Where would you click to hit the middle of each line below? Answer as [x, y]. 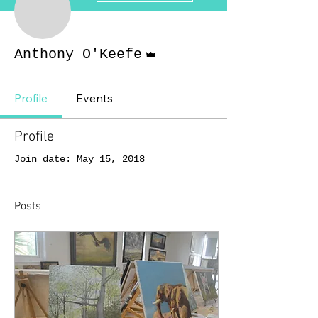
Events [94, 98]
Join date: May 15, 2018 [79, 159]
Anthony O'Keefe [78, 54]
